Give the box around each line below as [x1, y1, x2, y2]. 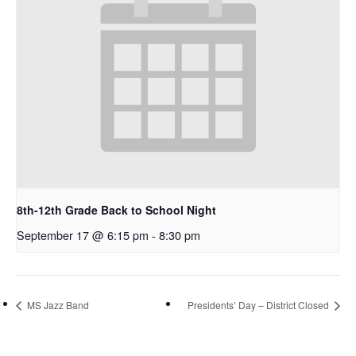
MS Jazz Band [25, 298, 89, 312]
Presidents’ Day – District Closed [188, 298, 331, 312]
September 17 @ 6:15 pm [17, 226, 149, 244]
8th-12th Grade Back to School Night [17, 202, 216, 219]
